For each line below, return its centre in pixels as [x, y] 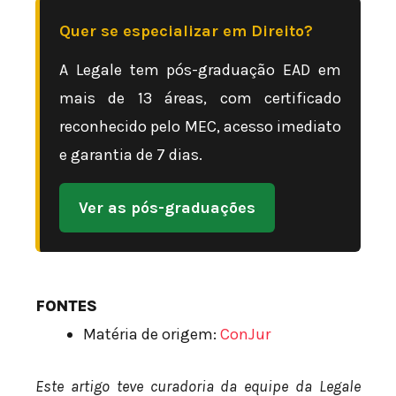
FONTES [66, 305]
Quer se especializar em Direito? [186, 30]
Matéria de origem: [152, 334]
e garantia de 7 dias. [131, 154]
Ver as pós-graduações [167, 207]
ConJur [245, 334]
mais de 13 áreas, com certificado [200, 98]
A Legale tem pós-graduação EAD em [200, 69]
